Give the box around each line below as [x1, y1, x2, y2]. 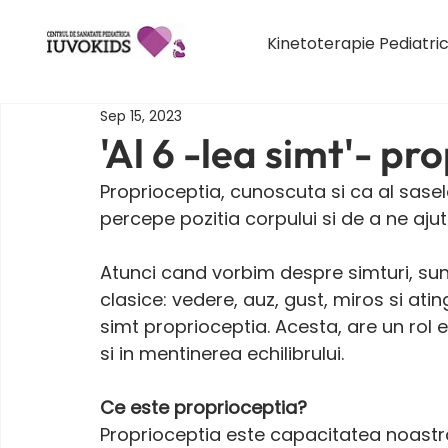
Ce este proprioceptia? [100, 395, 307, 421]
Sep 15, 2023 [100, 105, 182, 126]
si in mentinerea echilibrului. [100, 341, 349, 367]
